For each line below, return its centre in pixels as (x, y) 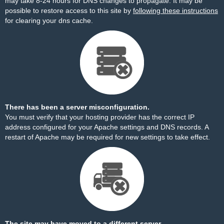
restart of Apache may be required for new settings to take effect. (107, 137)
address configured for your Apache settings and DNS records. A (107, 127)
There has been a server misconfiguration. (77, 107)
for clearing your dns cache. (49, 20)
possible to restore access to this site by (69, 10)
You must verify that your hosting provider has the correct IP (100, 117)
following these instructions (175, 10)
